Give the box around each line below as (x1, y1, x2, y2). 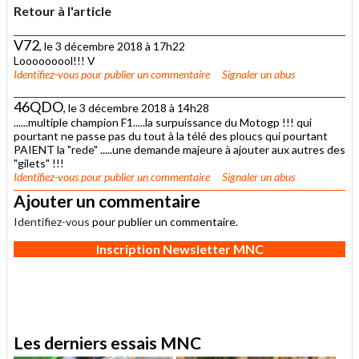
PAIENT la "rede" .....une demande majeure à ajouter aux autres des (14, 142, 345, 156)
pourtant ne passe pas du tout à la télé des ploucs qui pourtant (14, 128, 328, 143)
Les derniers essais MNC (14, 332, 201, 353)
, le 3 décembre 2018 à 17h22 (39, 38, 185, 53)
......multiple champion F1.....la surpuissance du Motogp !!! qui (14, 115, 312, 129)
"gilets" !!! (14, 155, 64, 170)
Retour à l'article (14, 2, 111, 18)
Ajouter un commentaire (14, 190, 200, 211)
